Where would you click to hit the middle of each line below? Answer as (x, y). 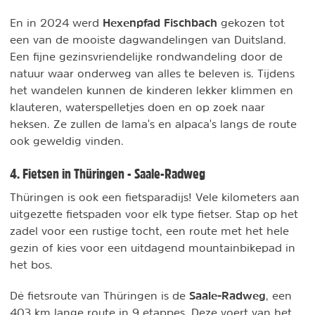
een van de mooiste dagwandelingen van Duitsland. (148, 40)
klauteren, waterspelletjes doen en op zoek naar (137, 107)
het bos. (31, 265)
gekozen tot (251, 23)
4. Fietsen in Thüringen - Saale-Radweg (108, 174)
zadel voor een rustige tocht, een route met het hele (149, 231)
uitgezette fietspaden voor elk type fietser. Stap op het (154, 214)
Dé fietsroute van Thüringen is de (99, 296)
